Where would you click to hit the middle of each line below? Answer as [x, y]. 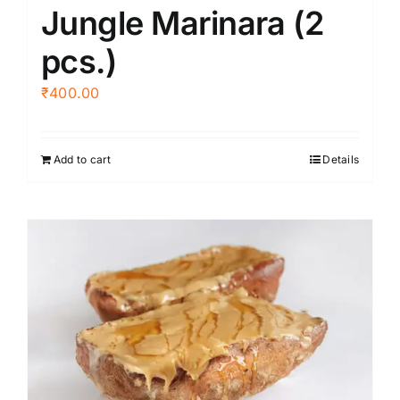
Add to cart [83, 159]
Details [341, 159]
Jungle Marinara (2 [183, 23]
